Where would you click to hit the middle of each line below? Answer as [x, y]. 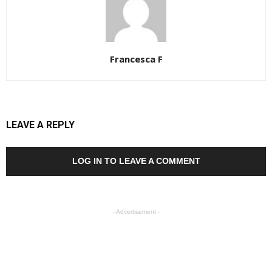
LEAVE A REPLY [40, 125]
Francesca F [136, 59]
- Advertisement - [136, 212]
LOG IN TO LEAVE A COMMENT [136, 161]
